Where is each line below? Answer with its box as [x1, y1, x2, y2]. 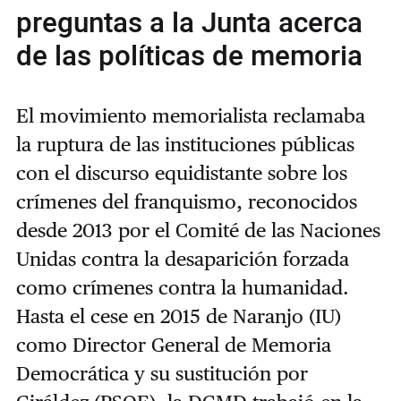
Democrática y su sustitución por [15, 362, 308, 385]
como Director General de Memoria [15, 333, 331, 356]
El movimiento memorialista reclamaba [15, 104, 365, 127]
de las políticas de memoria [15, 35, 363, 77]
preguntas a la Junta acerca [15, 2, 363, 44]
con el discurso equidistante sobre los [15, 161, 347, 184]
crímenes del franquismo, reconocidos [15, 190, 357, 213]
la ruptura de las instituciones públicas [15, 132, 354, 156]
